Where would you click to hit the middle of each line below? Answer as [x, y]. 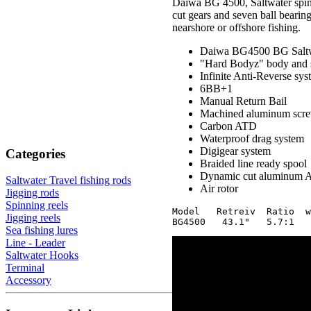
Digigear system [235, 151]
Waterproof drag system [252, 138]
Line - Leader [35, 243]
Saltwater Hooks [42, 255]
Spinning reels [37, 205]
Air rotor [219, 188]
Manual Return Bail [243, 101]
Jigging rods [32, 193]
